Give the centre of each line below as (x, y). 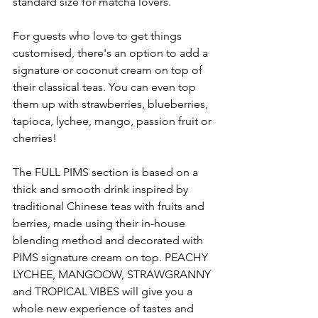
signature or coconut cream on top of (109, 70)
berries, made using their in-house (100, 223)
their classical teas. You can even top (106, 87)
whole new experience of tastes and (105, 308)
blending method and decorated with (109, 240)
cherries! (36, 138)
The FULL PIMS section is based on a (107, 172)
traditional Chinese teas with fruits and (110, 206)
